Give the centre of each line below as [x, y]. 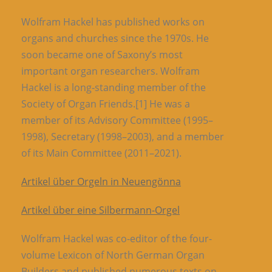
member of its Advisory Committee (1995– [117, 120]
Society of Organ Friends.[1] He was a [106, 104]
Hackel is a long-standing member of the [114, 87]
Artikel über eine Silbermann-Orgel [100, 210]
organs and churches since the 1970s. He [115, 38]
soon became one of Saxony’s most [102, 54]
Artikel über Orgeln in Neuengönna [101, 181]
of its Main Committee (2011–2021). [101, 153]
